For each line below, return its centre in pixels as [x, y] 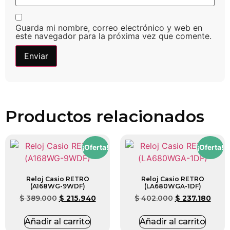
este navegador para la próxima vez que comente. [113, 36]
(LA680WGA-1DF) [172, 186]
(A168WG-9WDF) [57, 186]
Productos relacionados [105, 117]
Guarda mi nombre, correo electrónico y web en [109, 28]
